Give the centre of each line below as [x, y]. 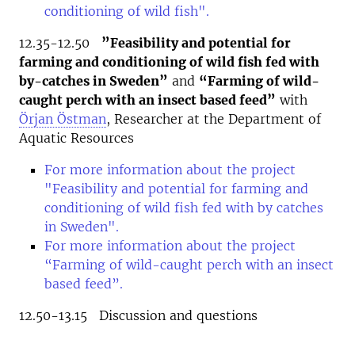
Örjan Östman [63, 119]
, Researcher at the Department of [214, 119]
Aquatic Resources [76, 138]
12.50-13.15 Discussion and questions [138, 315]
